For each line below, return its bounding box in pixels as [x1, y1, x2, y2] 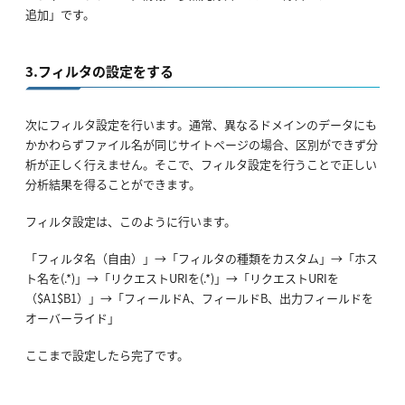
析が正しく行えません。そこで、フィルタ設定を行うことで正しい [25, 155, 377, 174]
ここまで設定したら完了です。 [25, 346, 189, 364]
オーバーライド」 [25, 309, 119, 327]
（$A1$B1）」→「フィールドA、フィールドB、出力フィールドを [25, 289, 373, 307]
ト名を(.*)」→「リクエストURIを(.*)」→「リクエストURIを [25, 269, 339, 287]
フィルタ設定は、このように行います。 [25, 212, 236, 231]
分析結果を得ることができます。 [25, 175, 201, 193]
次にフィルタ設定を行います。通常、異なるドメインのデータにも [25, 116, 377, 134]
